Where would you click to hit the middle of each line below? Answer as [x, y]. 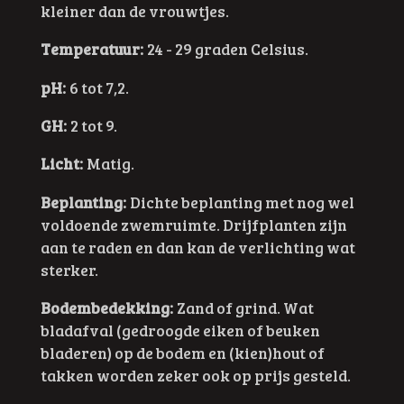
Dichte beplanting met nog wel [240, 202]
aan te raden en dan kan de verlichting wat [197, 247]
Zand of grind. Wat [243, 307]
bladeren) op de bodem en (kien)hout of [182, 352]
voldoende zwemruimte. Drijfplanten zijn [193, 224]
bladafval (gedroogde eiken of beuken [180, 330]
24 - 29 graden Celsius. [225, 49]
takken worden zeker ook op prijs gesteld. [195, 375]
